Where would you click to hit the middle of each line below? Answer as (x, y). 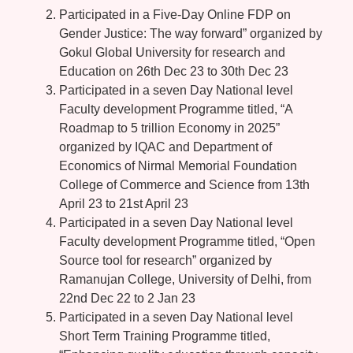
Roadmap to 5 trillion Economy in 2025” (169, 128)
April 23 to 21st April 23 (124, 204)
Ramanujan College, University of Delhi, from (185, 280)
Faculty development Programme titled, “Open (187, 242)
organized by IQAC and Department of (165, 147)
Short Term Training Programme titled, (165, 336)
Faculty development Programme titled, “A (176, 110)
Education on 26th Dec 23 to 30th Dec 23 (174, 72)
